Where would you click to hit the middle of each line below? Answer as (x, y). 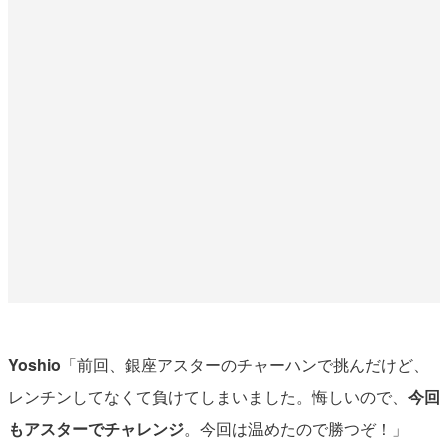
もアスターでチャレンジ (95, 428)
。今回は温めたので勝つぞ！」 (295, 428)
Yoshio (34, 364)
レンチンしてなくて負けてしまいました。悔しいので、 (207, 396)
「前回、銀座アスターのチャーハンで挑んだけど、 (244, 364)
